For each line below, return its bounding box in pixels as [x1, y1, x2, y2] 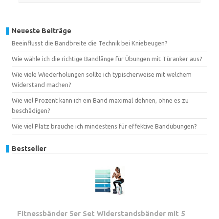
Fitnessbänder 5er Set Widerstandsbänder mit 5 [17, 209, 185, 218]
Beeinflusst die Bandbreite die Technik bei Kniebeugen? [12, 39, 168, 46]
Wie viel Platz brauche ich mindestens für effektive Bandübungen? [12, 122, 197, 130]
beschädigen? [12, 107, 50, 114]
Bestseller [12, 144, 46, 153]
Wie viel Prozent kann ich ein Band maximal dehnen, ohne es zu [12, 96, 189, 104]
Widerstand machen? [12, 81, 71, 88]
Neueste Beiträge [12, 26, 71, 35]
